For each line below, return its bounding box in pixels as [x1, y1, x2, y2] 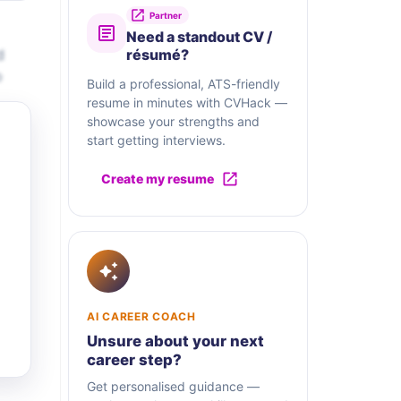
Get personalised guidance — [87, 379, 260, 395]
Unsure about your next [87, 332, 264, 351]
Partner [149, 10, 182, 21]
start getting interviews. [87, 132, 226, 149]
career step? [87, 351, 182, 370]
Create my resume [101, 171, 214, 187]
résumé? [126, 46, 189, 64]
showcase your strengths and [87, 114, 260, 130]
